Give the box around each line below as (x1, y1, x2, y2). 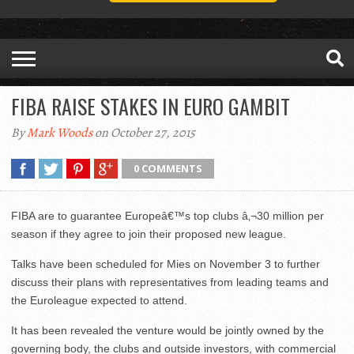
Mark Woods (27, 124, 92, 142)
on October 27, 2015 (92, 124, 195, 142)
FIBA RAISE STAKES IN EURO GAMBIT (11, 91, 290, 122)
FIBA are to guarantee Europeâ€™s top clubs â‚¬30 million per (11, 209, 324, 223)
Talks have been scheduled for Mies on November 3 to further (11, 258, 320, 271)
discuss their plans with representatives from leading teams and (11, 276, 329, 289)
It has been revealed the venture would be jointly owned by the (11, 324, 324, 337)
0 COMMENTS (134, 161, 202, 176)
